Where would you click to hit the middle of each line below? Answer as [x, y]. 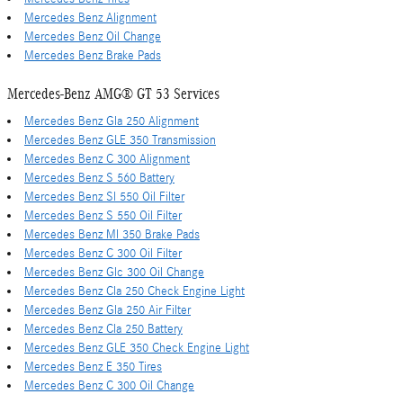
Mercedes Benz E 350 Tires [93, 367]
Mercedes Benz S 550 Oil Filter [103, 216]
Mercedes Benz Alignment [90, 18]
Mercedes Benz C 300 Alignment [107, 159]
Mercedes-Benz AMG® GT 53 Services [113, 94]
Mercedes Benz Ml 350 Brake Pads [112, 235]
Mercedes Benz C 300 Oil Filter [103, 254]
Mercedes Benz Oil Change [93, 36]
